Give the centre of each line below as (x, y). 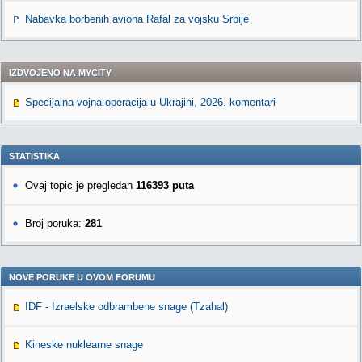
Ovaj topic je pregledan (80, 185)
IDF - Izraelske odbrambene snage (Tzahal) (126, 307)
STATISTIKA (34, 156)
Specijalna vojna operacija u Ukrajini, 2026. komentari (150, 102)
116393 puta (165, 185)
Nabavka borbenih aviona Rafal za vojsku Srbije (137, 19)
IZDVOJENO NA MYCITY (60, 73)
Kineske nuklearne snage (84, 345)
